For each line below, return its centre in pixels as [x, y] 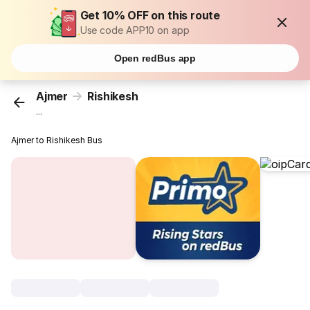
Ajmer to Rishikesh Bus [57, 140]
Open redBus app [155, 58]
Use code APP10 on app [135, 30]
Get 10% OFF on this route [150, 15]
